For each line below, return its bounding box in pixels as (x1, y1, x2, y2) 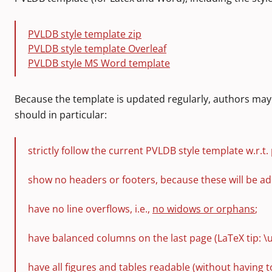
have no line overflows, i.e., (28, 202, 152, 216)
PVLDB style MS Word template (28, 56, 170, 70)
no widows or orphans (152, 202, 255, 216)
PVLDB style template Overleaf (28, 42, 166, 55)
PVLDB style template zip (28, 27, 141, 41)
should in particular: (15, 108, 107, 121)
